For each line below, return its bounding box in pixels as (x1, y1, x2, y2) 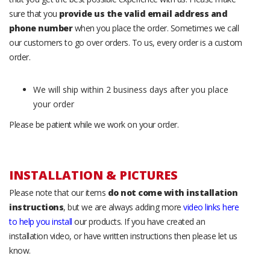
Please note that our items (9, 186, 108, 198)
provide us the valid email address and (59, 7, 227, 19)
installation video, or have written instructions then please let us (9, 230, 237, 242)
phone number (9, 22, 72, 34)
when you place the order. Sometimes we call (72, 22, 239, 34)
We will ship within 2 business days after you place (33, 83, 228, 95)
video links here (183, 201, 239, 213)
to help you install (9, 215, 72, 227)
